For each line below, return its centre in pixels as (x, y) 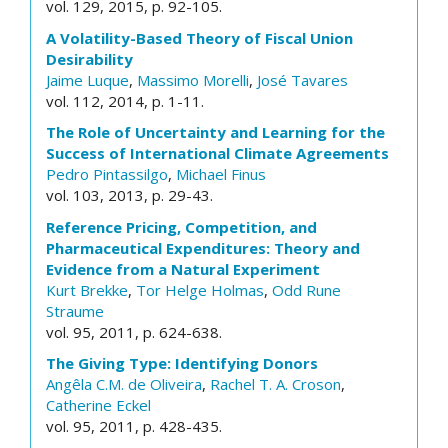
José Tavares (302, 79)
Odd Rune (306, 289)
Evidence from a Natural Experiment (183, 268)
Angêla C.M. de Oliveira (124, 384)
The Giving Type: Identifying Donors (182, 363)
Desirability (89, 58)
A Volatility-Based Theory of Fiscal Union (199, 37)
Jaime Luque (87, 79)
